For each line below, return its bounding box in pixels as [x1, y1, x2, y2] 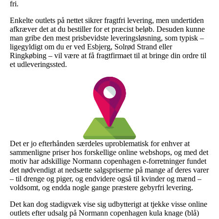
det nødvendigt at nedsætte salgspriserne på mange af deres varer [10, 165, 209, 174]
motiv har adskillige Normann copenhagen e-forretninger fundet [10, 156, 206, 165]
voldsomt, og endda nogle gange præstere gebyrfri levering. [10, 183, 193, 192]
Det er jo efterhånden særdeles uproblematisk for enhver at [10, 139, 190, 148]
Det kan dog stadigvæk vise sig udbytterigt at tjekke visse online [10, 199, 207, 208]
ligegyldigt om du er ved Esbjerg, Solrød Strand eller [10, 42, 172, 51]
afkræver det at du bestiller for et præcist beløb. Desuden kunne [10, 24, 205, 33]
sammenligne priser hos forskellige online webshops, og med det [10, 148, 208, 156]
